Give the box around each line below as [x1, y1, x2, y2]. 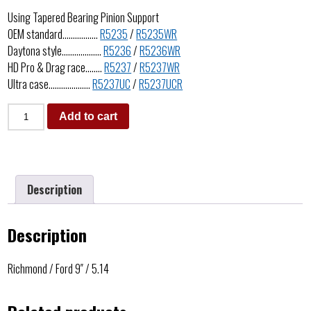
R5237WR [140, 58, 180, 76]
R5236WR [140, 42, 181, 59]
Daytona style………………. [8, 42, 104, 59]
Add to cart [58, 110, 117, 122]
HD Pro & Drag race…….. [8, 58, 105, 76]
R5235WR [136, 25, 178, 42]
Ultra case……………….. [8, 75, 93, 92]
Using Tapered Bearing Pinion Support [8, 8, 160, 26]
